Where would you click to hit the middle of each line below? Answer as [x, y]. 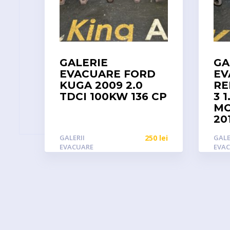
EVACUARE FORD [108, 74]
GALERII [72, 138]
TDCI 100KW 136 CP [113, 97]
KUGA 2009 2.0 [101, 85]
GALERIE [84, 63]
